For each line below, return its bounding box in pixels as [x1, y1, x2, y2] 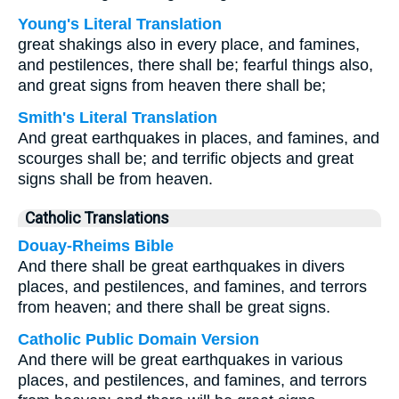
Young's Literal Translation [18, 15, 222, 33]
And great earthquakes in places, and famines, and [18, 129, 379, 147]
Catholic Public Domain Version [18, 330, 259, 348]
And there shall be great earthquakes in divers [18, 257, 345, 275]
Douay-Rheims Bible [18, 237, 174, 255]
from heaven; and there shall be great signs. [18, 298, 330, 316]
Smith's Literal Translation [18, 109, 217, 126]
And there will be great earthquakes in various [18, 351, 343, 369]
